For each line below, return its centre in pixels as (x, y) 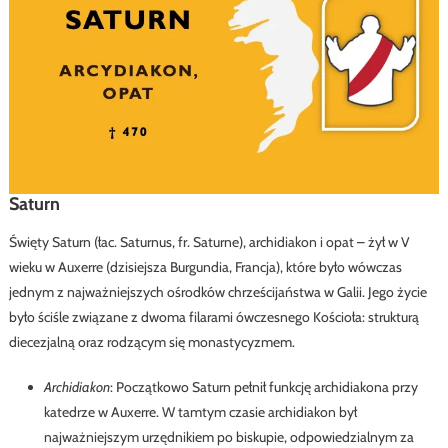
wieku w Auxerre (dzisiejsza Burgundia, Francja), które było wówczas (205, 266)
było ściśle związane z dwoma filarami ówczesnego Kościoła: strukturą (213, 316)
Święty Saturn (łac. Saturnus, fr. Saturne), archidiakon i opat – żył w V (209, 241)
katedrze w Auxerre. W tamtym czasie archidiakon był (200, 411)
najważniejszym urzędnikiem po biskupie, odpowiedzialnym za (228, 436)
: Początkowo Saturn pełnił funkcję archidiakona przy (263, 386)
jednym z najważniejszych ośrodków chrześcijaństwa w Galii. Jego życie (217, 291)
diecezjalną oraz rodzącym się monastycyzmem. (151, 341)
